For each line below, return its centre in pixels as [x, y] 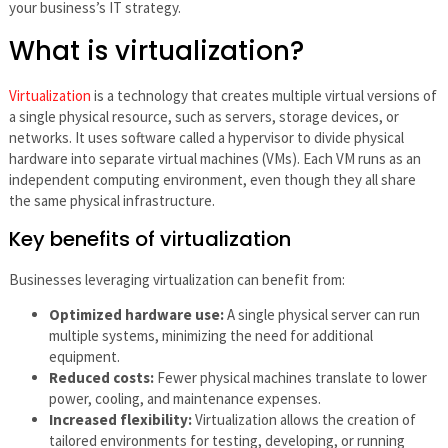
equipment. [84, 357]
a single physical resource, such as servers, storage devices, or [203, 116]
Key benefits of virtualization [149, 239]
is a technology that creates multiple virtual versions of [263, 95]
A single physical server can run [323, 315]
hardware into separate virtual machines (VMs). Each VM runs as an [214, 158]
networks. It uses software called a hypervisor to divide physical [206, 137]
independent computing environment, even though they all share [212, 179]
